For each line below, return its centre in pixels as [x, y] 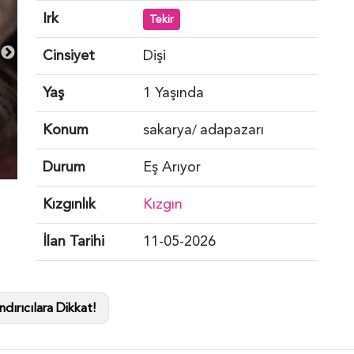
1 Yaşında [173, 92]
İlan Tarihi [73, 241]
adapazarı [232, 130]
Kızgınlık [69, 204]
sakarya [168, 130]
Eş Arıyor [172, 167]
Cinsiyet [69, 55]
